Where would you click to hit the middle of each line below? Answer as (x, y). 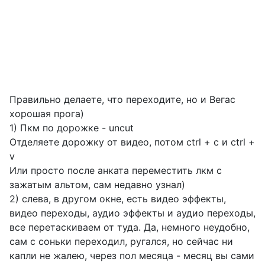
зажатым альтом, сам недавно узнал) (97, 185)
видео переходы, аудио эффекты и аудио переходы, (132, 213)
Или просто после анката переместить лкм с (116, 170)
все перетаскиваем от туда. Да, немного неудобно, (130, 227)
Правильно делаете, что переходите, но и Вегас (122, 99)
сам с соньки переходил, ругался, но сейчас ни (121, 241)
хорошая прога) (47, 114)
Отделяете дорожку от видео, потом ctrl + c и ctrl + (132, 142)
